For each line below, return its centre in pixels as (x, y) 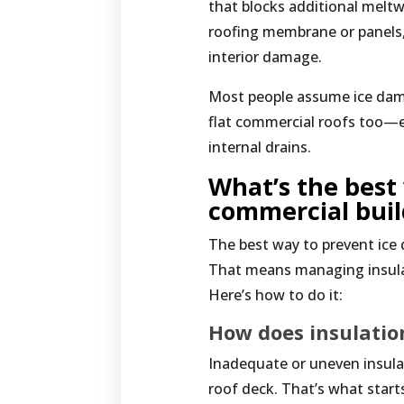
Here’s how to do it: (276, 295)
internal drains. (260, 147)
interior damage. (266, 57)
